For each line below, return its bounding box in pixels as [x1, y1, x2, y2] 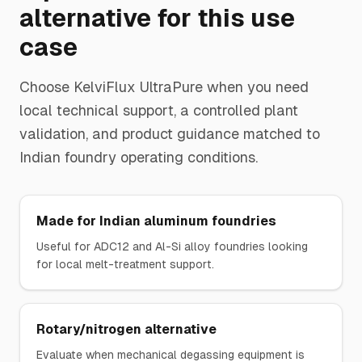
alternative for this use [19, 4, 295, 32]
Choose [19, 78, 74, 95]
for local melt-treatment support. [36, 258, 214, 271]
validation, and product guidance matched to [19, 125, 320, 142]
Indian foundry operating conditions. [19, 149, 258, 166]
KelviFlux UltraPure [74, 78, 203, 95]
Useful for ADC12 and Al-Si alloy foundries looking [36, 240, 308, 253]
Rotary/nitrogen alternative [36, 322, 217, 337]
